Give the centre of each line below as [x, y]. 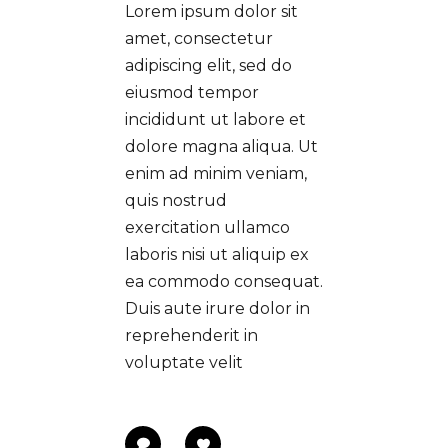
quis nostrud [176, 200]
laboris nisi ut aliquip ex [217, 254]
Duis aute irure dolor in [217, 308]
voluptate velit [184, 362]
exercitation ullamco [207, 227]
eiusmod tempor [192, 92]
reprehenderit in [191, 335]
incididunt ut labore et [215, 119]
